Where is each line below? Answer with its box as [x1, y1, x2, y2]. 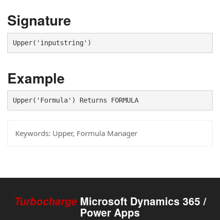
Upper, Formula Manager [51, 128, 137, 138]
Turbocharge [14, 193, 80, 208]
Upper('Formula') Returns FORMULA [13, 96, 138, 104]
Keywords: [15, 128, 51, 138]
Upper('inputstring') [13, 38, 91, 47]
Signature [7, 10, 71, 30]
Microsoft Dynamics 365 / [80, 193, 206, 208]
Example [7, 67, 65, 88]
